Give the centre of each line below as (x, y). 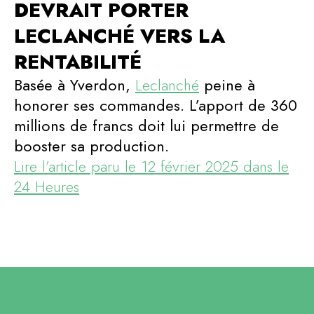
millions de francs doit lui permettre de (146, 125)
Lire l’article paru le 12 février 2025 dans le (151, 166)
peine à (227, 84)
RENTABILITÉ (78, 62)
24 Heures (47, 186)
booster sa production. (91, 145)
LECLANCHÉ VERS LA (120, 36)
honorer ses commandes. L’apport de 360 (156, 105)
